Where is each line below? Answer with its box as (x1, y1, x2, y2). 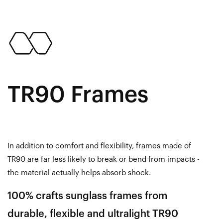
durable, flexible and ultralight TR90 (7, 209, 178, 220)
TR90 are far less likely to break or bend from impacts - (7, 156, 200, 164)
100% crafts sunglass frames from (7, 191, 167, 202)
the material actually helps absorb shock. (7, 169, 151, 177)
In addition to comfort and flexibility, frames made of (7, 142, 191, 150)
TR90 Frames (7, 84, 148, 107)
